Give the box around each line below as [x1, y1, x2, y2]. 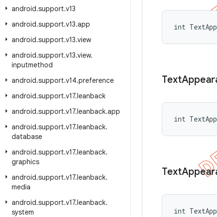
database [12, 132, 42, 141]
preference [78, 76, 114, 85]
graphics [12, 157, 39, 166]
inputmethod [12, 61, 53, 69]
